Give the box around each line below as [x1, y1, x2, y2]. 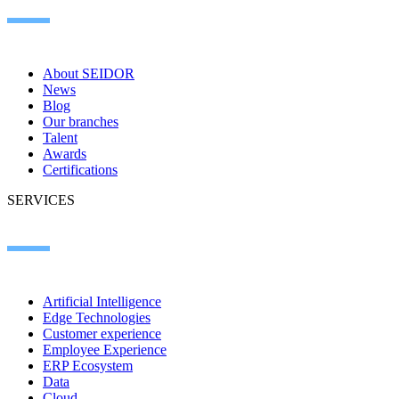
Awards [43, 146, 86, 162]
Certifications [43, 162, 118, 178]
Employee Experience [43, 342, 167, 358]
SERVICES [7, 192, 75, 208]
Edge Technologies [43, 310, 151, 326]
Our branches [43, 114, 118, 130]
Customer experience [43, 326, 161, 342]
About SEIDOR [43, 66, 134, 82]
